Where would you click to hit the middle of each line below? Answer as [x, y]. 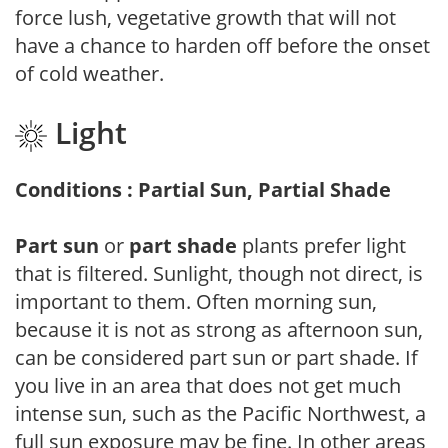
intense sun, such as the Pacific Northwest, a [220, 413]
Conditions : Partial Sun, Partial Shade [203, 189]
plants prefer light [321, 245]
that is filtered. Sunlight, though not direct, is [219, 273]
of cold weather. [89, 74]
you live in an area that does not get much [208, 385]
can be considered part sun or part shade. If [216, 357]
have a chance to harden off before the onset [222, 46]
